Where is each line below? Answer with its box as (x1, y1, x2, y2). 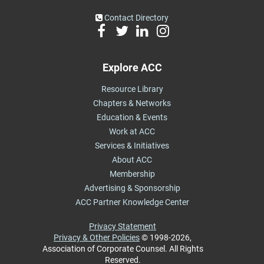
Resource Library (101, 84, 163, 94)
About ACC (112, 154, 152, 164)
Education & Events (97, 112, 167, 122)
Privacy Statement (89, 221, 156, 231)
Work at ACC (109, 126, 155, 136)
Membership (109, 169, 155, 179)
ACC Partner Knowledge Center (75, 197, 189, 207)
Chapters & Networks (93, 98, 171, 108)
